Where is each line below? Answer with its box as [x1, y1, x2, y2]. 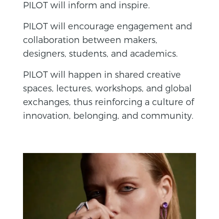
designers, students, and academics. [23, 47, 178, 58]
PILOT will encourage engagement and [23, 20, 193, 31]
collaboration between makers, [23, 34, 158, 44]
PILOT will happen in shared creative [23, 68, 181, 79]
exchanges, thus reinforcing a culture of [23, 96, 195, 107]
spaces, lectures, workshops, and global [23, 82, 192, 93]
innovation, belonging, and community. [23, 109, 194, 120]
